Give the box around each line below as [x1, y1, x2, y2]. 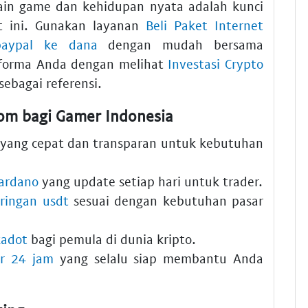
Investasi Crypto [168, 55, 263, 71]
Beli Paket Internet [146, 16, 263, 33]
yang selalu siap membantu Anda [54, 250, 264, 267]
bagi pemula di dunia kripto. [27, 231, 196, 247]
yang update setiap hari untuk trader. [38, 173, 263, 190]
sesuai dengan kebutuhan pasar [68, 192, 263, 209]
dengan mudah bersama [97, 36, 264, 52]
